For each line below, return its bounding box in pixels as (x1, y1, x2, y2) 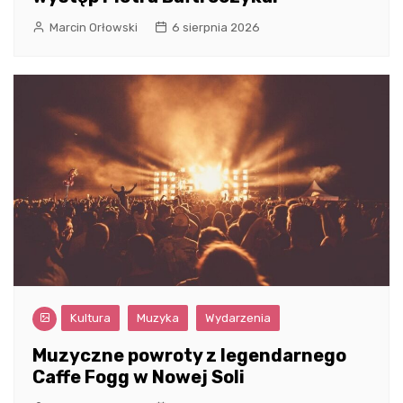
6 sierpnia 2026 (172, 21, 260, 35)
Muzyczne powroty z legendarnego (32, 345, 346, 367)
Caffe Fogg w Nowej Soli (32, 366, 245, 389)
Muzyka (137, 311, 179, 326)
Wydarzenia (205, 311, 271, 326)
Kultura (70, 311, 111, 326)
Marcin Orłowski (49, 21, 138, 35)
